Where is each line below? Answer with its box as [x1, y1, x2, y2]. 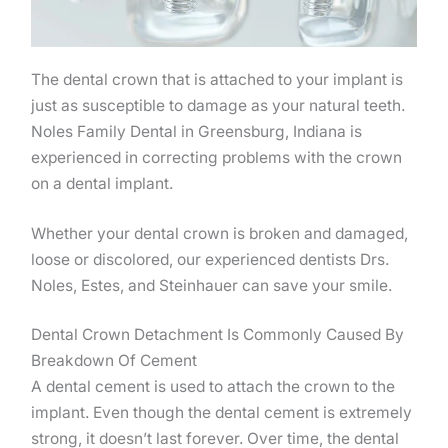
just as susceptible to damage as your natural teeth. [31, 96, 405, 116]
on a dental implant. [31, 174, 173, 194]
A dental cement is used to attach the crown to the [31, 376, 395, 396]
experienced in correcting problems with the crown [31, 148, 402, 168]
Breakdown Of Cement [31, 350, 197, 370]
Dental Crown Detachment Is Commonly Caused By [31, 324, 404, 344]
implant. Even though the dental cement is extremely [31, 402, 412, 422]
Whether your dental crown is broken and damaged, [31, 223, 408, 243]
